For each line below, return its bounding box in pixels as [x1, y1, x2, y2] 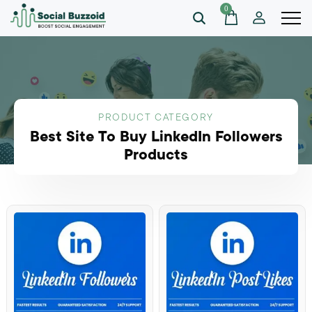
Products [124, 146, 188, 163]
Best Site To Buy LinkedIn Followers [29, 128, 283, 145]
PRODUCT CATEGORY [98, 111, 214, 123]
